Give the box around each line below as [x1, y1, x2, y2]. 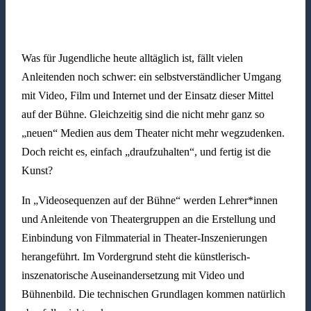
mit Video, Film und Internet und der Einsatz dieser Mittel [21, 90, 274, 102]
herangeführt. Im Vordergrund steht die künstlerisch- [21, 251, 250, 263]
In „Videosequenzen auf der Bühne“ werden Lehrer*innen [21, 194, 278, 207]
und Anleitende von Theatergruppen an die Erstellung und [21, 213, 276, 226]
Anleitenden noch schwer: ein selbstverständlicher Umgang [21, 71, 281, 83]
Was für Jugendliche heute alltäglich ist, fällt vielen [21, 52, 243, 65]
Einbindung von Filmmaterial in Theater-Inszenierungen [21, 232, 267, 244]
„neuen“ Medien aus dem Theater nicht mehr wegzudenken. [21, 127, 285, 140]
